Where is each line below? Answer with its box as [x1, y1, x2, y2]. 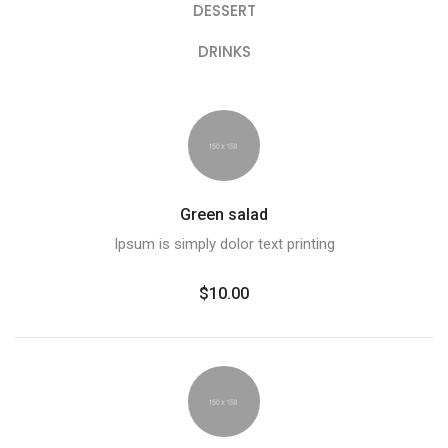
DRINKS [197, 40, 251, 62]
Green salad [180, 204, 268, 224]
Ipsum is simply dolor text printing [113, 234, 335, 253]
